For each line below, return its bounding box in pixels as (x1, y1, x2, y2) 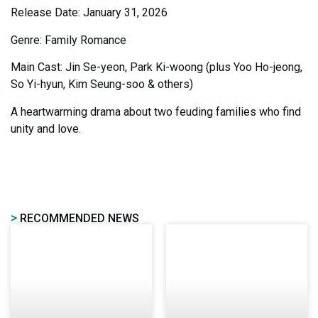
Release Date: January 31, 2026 (11, 6, 168, 20)
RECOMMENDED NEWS (17, 211, 139, 225)
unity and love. (11, 121, 84, 136)
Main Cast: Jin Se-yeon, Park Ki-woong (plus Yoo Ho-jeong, (11, 60, 302, 75)
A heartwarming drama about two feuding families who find (11, 104, 301, 119)
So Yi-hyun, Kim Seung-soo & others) (11, 77, 193, 92)
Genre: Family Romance (11, 33, 126, 47)
